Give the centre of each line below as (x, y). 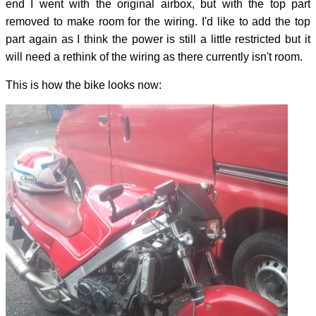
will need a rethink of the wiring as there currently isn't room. (154, 56)
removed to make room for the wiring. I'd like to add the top (158, 21)
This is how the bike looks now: (84, 85)
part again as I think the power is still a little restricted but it (158, 39)
